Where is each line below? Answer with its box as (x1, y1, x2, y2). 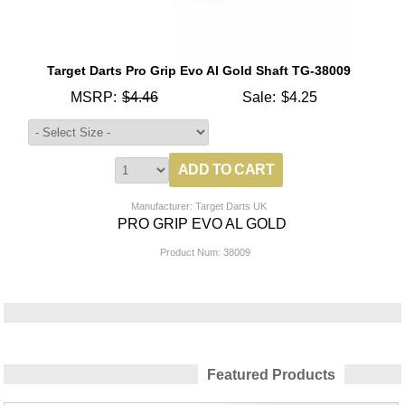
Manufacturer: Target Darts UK (131, 201, 268, 212)
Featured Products (206, 367, 335, 383)
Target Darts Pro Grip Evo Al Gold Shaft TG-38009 (47, 63, 352, 79)
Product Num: (159, 247, 221, 259)
